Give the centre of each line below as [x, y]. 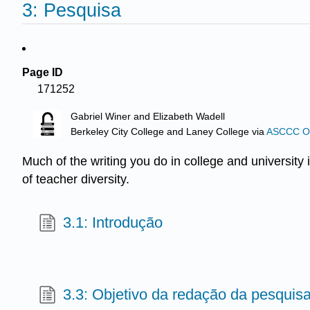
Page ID [43, 72]
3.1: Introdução [113, 223]
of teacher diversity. [76, 179]
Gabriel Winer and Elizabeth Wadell [148, 117]
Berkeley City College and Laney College [160, 132]
